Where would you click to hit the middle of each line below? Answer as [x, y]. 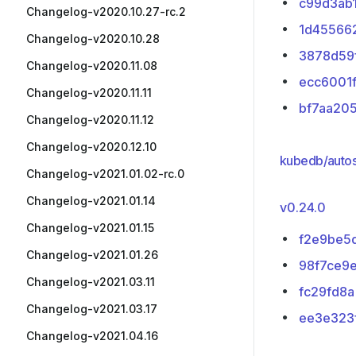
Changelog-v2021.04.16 [92, 336]
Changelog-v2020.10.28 [93, 39]
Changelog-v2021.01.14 [91, 201]
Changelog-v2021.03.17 [92, 309]
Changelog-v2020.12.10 [91, 147]
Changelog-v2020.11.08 [92, 66]
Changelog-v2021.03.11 [91, 282]
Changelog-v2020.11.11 [89, 93]
